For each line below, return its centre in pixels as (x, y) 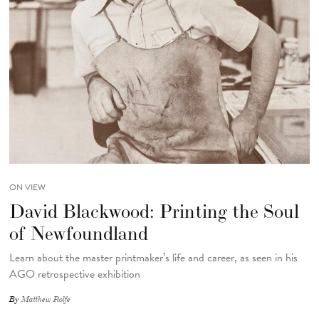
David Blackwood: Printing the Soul (154, 211)
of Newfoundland (78, 233)
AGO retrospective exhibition (74, 274)
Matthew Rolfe (46, 300)
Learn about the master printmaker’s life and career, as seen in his (153, 257)
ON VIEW (27, 188)
